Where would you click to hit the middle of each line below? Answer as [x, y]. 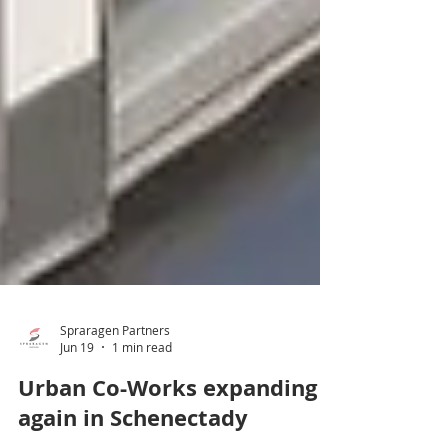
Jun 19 [77, 427]
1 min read [142, 427]
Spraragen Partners [115, 409]
